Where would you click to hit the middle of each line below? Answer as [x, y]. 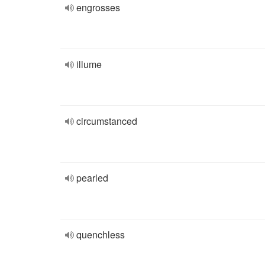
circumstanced [107, 121]
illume [89, 64]
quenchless [101, 235]
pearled [92, 178]
